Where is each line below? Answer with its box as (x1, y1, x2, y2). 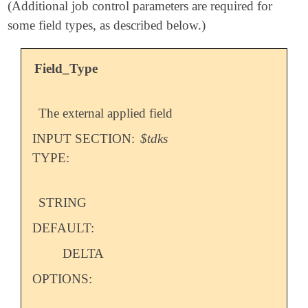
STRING (38, 195, 87, 210)
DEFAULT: (32, 221, 94, 236)
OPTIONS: (32, 272, 92, 287)
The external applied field (38, 106, 173, 121)
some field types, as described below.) (8, 17, 206, 32)
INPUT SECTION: (32, 131, 138, 146)
